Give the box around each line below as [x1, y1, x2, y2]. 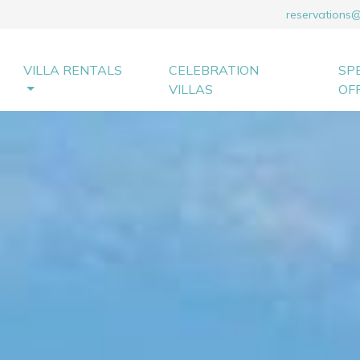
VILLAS [169, 81, 214, 97]
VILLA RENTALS [23, 62, 122, 78]
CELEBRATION [169, 62, 260, 78]
